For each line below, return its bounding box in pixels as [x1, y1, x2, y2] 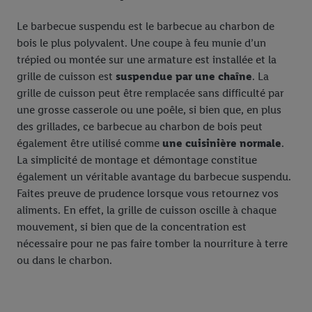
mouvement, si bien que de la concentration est [17, 220, 247, 233]
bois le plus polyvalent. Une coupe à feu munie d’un [17, 36, 266, 49]
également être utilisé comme [17, 136, 162, 150]
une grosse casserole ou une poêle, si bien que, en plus [17, 103, 281, 116]
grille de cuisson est [17, 70, 116, 83]
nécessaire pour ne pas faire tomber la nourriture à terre [17, 237, 288, 250]
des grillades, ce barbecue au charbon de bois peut [17, 120, 263, 133]
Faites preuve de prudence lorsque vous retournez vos [17, 187, 279, 200]
